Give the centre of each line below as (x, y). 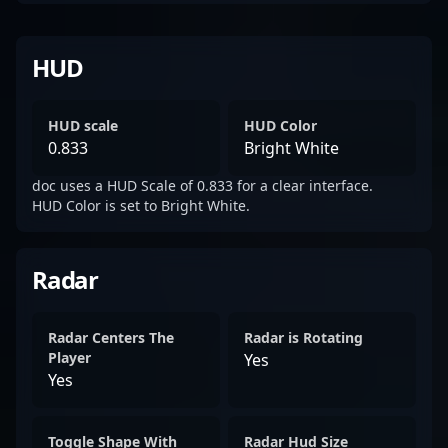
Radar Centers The (111, 337)
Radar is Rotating (303, 337)
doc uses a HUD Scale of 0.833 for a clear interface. (202, 185)
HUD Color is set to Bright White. (141, 205)
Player (69, 357)
